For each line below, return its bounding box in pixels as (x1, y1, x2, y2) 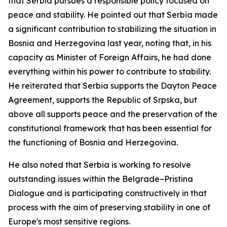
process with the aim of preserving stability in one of (8, 202, 210, 212)
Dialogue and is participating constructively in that (8, 188, 207, 198)
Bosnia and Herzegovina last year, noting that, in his (8, 38, 211, 48)
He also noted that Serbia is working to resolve (8, 160, 191, 170)
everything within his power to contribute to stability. (8, 66, 211, 77)
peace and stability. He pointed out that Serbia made (8, 10, 218, 20)
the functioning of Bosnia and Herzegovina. (8, 137, 178, 147)
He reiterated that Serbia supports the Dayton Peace (8, 81, 217, 91)
